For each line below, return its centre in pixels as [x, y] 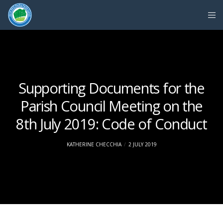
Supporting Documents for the [111, 88]
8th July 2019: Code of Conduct [111, 124]
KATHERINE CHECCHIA [94, 144]
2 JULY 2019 [142, 144]
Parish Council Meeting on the [111, 106]
